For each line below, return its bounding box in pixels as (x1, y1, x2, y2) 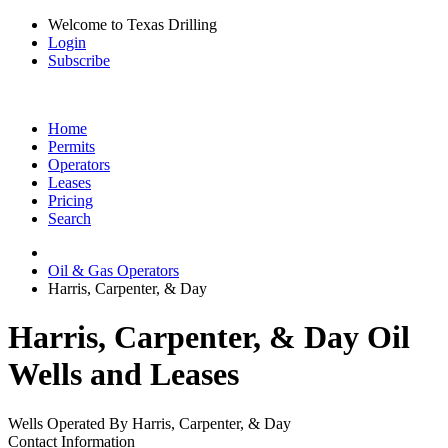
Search (48, 210, 91, 227)
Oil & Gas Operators (48, 262, 179, 279)
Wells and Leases (8, 356, 239, 393)
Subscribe (48, 52, 110, 69)
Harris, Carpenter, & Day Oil (8, 319, 410, 356)
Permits (48, 138, 95, 155)
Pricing (48, 192, 93, 209)
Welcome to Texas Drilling (48, 16, 217, 33)
